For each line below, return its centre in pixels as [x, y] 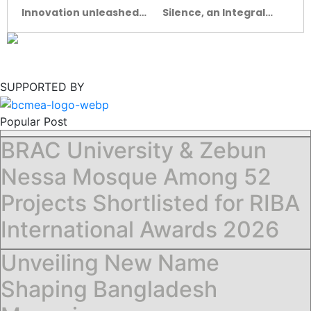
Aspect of [188, 27]
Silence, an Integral [214, 13]
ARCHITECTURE [201, 41]
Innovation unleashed [80, 13]
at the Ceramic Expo [75, 27]
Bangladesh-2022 [69, 41]
